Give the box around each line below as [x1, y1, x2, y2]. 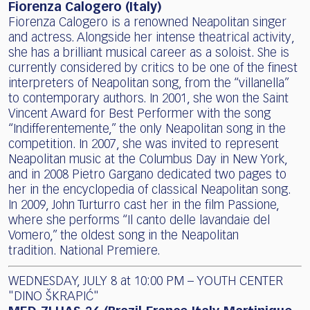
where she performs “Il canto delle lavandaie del [8, 215, 270, 228]
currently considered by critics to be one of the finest [8, 62, 298, 75]
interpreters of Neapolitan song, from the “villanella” [8, 77, 289, 91]
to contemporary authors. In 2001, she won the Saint [8, 93, 289, 106]
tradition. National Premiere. [8, 245, 161, 258]
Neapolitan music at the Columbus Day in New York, [8, 154, 287, 167]
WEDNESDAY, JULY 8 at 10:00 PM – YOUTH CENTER [8, 275, 283, 289]
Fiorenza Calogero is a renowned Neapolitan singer [8, 17, 286, 30]
